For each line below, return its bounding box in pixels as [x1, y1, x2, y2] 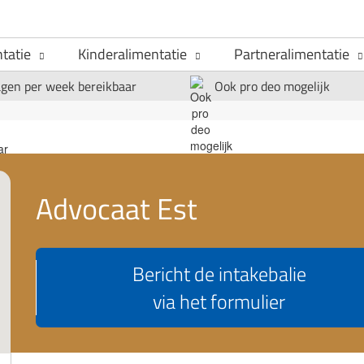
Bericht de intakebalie [132, 259, 306, 289]
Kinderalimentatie [78, 43, 187, 65]
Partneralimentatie [234, 43, 349, 65]
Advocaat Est [36, 186, 197, 232]
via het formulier [153, 287, 285, 317]
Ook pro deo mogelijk [214, 76, 330, 96]
